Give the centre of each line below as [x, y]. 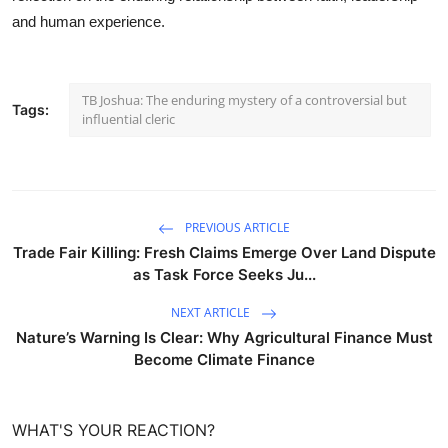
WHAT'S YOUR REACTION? [113, 429]
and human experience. [88, 21]
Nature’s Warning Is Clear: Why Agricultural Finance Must [224, 337]
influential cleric [128, 118]
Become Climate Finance [224, 359]
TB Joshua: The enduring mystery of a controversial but [244, 99]
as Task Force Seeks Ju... [224, 274]
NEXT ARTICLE [212, 313]
